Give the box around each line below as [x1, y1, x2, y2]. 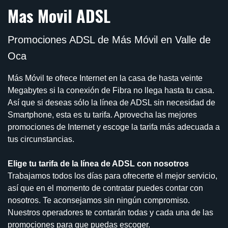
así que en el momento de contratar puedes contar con [8, 183, 203, 192]
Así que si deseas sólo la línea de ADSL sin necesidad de [8, 98, 215, 107]
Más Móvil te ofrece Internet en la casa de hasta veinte [8, 73, 203, 82]
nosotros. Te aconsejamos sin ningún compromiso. [8, 195, 190, 205]
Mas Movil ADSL [8, 3, 110, 27]
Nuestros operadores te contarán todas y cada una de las [8, 208, 213, 217]
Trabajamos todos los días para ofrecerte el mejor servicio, [8, 171, 217, 180]
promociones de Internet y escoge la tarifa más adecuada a [8, 122, 220, 131]
